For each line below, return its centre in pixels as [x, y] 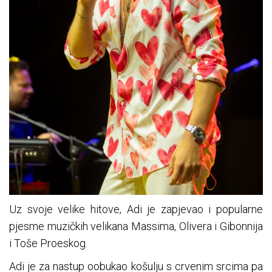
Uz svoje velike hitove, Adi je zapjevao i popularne [136, 209]
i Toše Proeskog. [48, 243]
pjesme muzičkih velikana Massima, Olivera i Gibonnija [136, 226]
